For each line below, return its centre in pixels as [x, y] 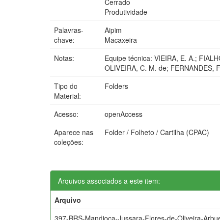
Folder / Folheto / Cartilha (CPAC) [157, 132]
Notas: [65, 58]
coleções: [69, 142]
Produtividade [126, 12]
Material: [69, 96]
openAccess [124, 114]
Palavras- [69, 30]
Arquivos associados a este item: [109, 180]
